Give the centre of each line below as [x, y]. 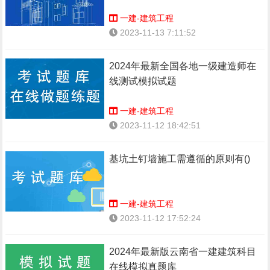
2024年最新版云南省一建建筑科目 [183, 252]
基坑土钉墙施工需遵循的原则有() [180, 159]
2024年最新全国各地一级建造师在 [183, 66]
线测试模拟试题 [143, 81]
